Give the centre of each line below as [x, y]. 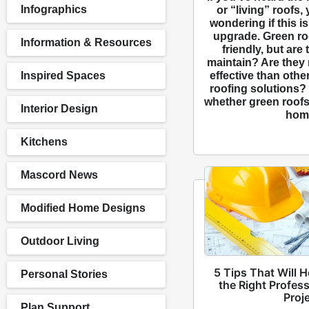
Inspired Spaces [63, 76]
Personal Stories [64, 274]
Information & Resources [86, 42]
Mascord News [59, 175]
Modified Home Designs [83, 208]
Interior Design [59, 109]
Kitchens [44, 142]
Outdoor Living [60, 241]
